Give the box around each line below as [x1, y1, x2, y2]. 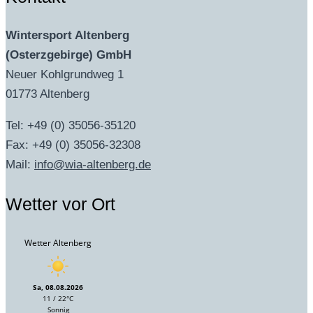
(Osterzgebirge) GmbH [6, 48, 131, 62]
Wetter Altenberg [24, 236, 92, 249]
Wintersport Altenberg [6, 29, 129, 43]
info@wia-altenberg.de [34, 158, 151, 172]
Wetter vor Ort [6, 194, 115, 214]
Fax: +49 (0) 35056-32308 [6, 138, 140, 152]
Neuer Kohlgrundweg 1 [6, 68, 124, 82]
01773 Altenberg [6, 87, 89, 101]
